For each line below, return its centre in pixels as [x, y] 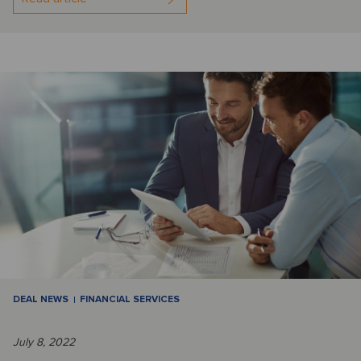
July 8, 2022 [44, 342]
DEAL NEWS [41, 300]
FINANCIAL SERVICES [130, 300]
